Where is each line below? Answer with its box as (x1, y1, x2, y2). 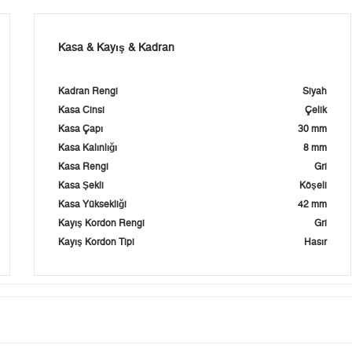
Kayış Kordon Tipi (58, 237, 135, 247)
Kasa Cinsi (58, 105, 105, 115)
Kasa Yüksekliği (58, 200, 127, 210)
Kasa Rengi (58, 162, 109, 172)
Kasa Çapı (58, 124, 104, 134)
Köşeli (299, 181, 327, 191)
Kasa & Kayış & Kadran (58, 42, 175, 54)
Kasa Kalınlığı (58, 143, 118, 153)
